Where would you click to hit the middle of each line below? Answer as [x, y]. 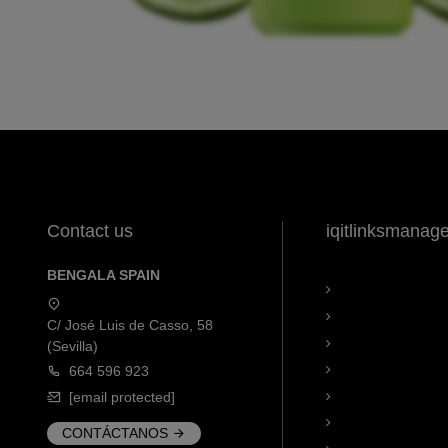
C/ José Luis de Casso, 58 [130, 325]
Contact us [90, 231]
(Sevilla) [72, 346]
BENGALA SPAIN [103, 275]
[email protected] [122, 396]
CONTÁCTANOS [115, 432]
